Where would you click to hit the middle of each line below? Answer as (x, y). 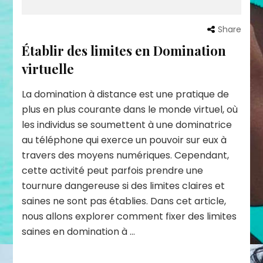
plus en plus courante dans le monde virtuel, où (130, 109)
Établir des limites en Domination (124, 50)
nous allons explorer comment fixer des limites (129, 216)
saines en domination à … (79, 231)
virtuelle (48, 68)
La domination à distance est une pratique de (126, 94)
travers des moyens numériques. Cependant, (126, 155)
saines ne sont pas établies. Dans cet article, (124, 201)
